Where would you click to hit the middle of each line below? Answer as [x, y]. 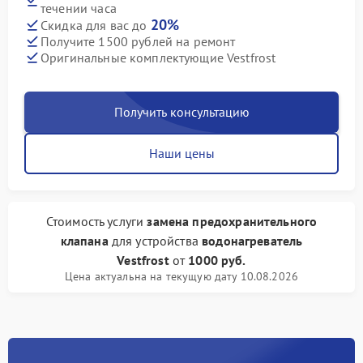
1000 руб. [217, 260]
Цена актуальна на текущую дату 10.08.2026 [181, 276]
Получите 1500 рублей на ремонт [138, 41]
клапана [84, 241]
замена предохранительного [232, 221]
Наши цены [181, 153]
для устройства [155, 241]
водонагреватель [252, 241]
